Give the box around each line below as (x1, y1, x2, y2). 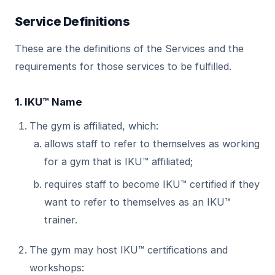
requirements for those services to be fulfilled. (15, 60, 231, 72)
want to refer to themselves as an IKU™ (44, 196, 231, 208)
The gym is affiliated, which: (29, 120, 158, 132)
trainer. (44, 214, 77, 226)
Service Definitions (15, 14, 130, 29)
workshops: (29, 261, 84, 274)
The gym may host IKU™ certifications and (29, 244, 228, 256)
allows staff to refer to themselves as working (44, 137, 260, 150)
